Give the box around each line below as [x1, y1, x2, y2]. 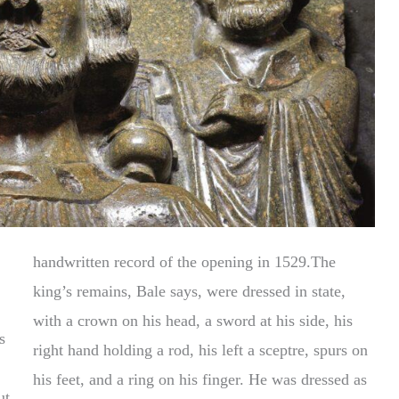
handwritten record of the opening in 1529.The [33, 252, 337, 271]
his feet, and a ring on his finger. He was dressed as [33, 370, 249, 388]
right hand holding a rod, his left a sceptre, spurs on [33, 340, 369, 359]
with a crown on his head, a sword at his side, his [33, 311, 354, 330]
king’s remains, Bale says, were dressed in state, [33, 281, 346, 300]
